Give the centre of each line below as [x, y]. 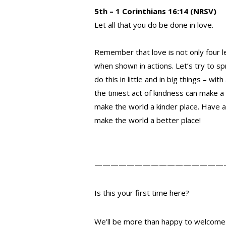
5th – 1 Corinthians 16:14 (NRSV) [155, 11]
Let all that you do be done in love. [154, 25]
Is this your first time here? [142, 193]
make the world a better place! [149, 120]
